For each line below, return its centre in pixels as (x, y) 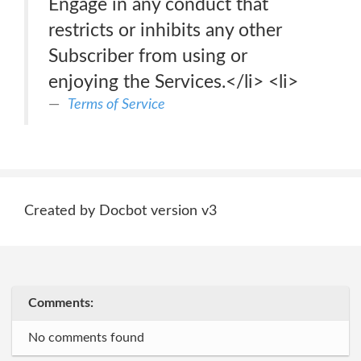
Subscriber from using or (148, 56)
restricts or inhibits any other (165, 30)
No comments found (86, 338)
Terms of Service (116, 104)
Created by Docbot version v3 (120, 211)
